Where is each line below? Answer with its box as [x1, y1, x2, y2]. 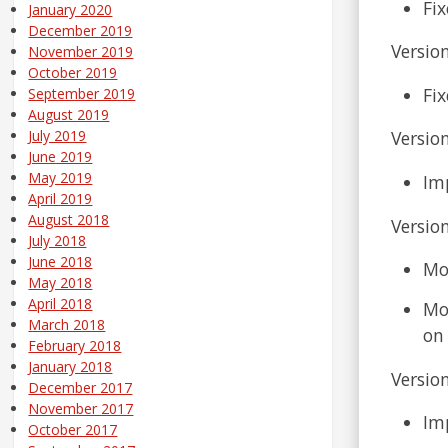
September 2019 [28, 84, 136, 104]
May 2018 [28, 273, 93, 293]
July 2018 [28, 231, 87, 251]
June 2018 [28, 252, 93, 272]
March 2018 [28, 315, 106, 335]
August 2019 [28, 105, 110, 125]
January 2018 [28, 357, 113, 377]
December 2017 [28, 378, 133, 398]
